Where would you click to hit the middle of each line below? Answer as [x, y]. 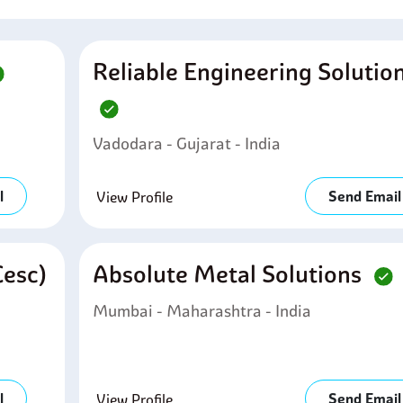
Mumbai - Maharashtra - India [201, 311]
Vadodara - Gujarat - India [186, 143]
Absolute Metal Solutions [229, 274]
